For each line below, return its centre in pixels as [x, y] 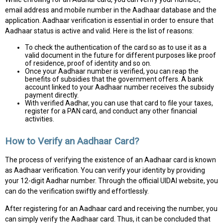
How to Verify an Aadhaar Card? [72, 141]
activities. [40, 119]
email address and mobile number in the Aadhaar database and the [111, 10]
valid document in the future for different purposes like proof [120, 56]
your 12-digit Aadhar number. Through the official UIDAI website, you [111, 181]
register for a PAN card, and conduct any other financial [111, 111]
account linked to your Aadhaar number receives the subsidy [119, 87]
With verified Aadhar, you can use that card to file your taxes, [119, 103]
